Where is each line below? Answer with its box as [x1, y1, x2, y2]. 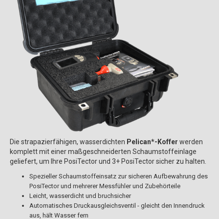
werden [178, 138, 203, 146]
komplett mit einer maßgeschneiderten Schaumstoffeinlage [10, 148, 197, 156]
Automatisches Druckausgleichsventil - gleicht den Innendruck [29, 202, 205, 210]
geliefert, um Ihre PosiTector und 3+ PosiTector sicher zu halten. [10, 157, 206, 166]
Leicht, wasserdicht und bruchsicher [29, 192, 131, 200]
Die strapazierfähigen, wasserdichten [10, 138, 127, 146]
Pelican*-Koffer [127, 138, 178, 146]
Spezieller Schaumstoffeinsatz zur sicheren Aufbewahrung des [29, 173, 208, 180]
